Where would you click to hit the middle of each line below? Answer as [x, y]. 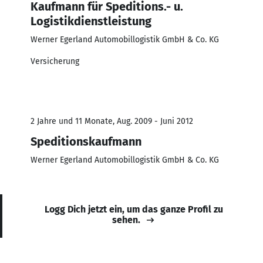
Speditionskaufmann [86, 141]
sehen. [126, 220]
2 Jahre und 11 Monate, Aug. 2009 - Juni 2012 [112, 121]
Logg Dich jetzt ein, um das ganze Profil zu [134, 209]
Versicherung [55, 61]
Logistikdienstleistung [91, 21]
